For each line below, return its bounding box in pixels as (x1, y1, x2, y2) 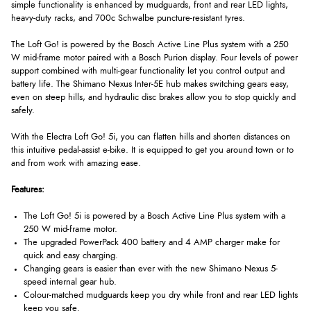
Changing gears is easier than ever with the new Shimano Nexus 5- (24, 264, 278, 274)
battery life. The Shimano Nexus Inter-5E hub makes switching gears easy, (11, 79, 289, 89)
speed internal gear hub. (24, 278, 117, 287)
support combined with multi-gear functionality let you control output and (11, 66, 285, 76)
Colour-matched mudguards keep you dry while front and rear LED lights (24, 291, 298, 301)
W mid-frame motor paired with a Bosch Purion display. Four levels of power (11, 53, 298, 62)
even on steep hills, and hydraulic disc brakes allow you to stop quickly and (11, 92, 296, 102)
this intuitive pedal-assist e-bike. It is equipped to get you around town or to (11, 145, 294, 155)
